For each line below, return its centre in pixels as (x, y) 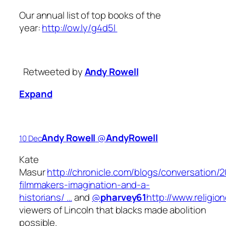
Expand (36, 94)
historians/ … (46, 197)
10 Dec (31, 138)
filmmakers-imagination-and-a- (85, 185)
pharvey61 (124, 197)
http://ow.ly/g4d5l (80, 28)
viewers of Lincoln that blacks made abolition (113, 210)
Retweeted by (53, 72)
